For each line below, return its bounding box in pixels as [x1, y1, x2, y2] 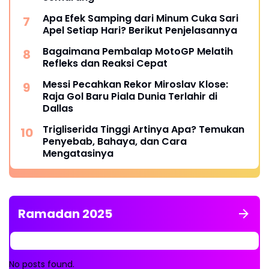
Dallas [43, 101, 73, 115]
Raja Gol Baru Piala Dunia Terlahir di [43, 89, 217, 103]
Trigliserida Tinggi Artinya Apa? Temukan [43, 122, 244, 136]
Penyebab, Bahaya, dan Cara [43, 134, 187, 148]
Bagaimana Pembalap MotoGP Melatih [43, 44, 233, 58]
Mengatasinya [43, 146, 113, 160]
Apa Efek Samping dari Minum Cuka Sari [43, 11, 238, 25]
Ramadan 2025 [18, 205, 112, 222]
